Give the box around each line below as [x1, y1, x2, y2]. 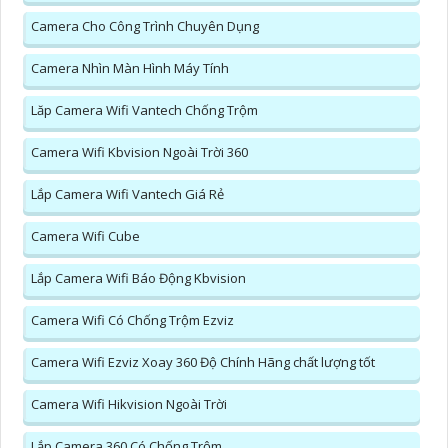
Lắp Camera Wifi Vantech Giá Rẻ [31, 184, 224, 203]
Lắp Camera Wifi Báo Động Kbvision [31, 268, 246, 287]
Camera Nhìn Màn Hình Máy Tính [31, 58, 229, 77]
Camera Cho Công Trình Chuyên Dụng [31, 16, 259, 35]
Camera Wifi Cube [31, 226, 140, 245]
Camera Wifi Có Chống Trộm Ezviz [31, 310, 234, 329]
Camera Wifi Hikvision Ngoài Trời [31, 394, 227, 413]
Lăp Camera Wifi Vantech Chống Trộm [31, 100, 258, 119]
